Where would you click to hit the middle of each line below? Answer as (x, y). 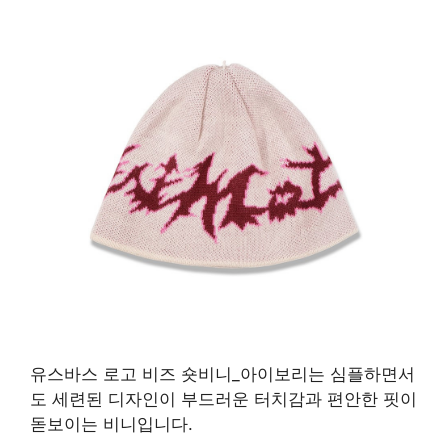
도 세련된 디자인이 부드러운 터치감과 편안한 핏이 (223, 399)
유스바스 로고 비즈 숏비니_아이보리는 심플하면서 (222, 374)
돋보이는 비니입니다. (111, 424)
